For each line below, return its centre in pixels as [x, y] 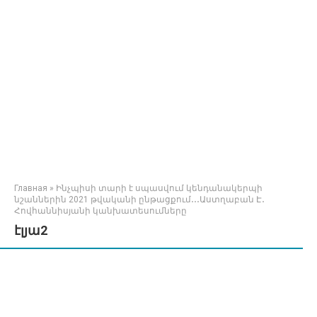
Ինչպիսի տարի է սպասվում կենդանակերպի [159, 188]
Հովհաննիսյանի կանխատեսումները [100, 211]
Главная [31, 188]
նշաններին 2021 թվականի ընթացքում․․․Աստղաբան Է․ [139, 200]
